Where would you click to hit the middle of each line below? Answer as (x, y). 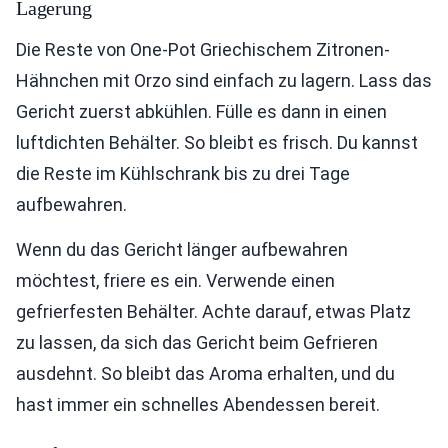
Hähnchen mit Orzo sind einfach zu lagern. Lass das (224, 80)
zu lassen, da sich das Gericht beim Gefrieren (197, 342)
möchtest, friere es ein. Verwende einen (175, 280)
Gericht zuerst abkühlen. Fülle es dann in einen (201, 111)
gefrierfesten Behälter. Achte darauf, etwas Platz (213, 311)
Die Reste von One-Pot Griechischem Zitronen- (203, 49)
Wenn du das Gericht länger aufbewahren (182, 249)
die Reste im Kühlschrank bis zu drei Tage (183, 173)
